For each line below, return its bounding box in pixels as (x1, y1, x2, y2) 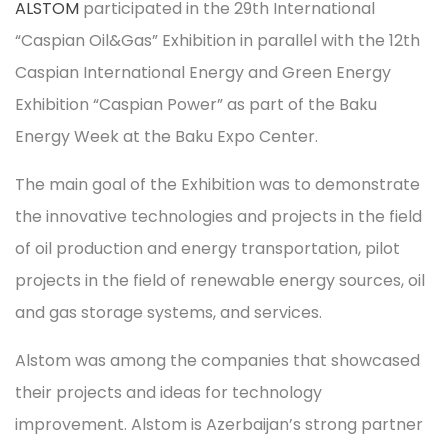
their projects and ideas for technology (15, 381, 322, 404)
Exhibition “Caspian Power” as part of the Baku (15, 93, 377, 116)
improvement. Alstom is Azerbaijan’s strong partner (15, 413, 423, 436)
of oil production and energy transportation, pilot (15, 237, 400, 260)
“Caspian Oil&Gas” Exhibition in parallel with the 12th (15, 29, 420, 52)
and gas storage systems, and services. (15, 301, 322, 324)
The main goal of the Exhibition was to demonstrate (15, 173, 420, 196)
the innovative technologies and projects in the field (15, 205, 422, 228)
